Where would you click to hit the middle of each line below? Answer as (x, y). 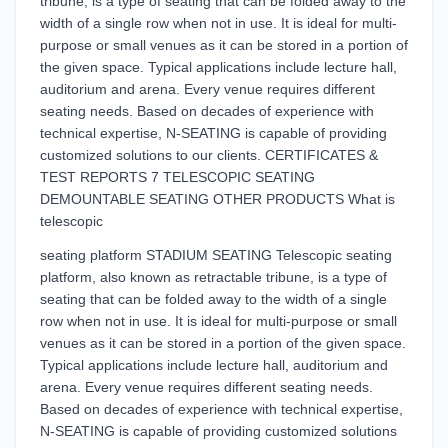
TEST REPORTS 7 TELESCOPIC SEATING (177, 177)
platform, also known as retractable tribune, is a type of (213, 277)
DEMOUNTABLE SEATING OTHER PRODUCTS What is (217, 199)
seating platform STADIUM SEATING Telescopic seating (216, 255)
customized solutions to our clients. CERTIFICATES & (209, 155)
